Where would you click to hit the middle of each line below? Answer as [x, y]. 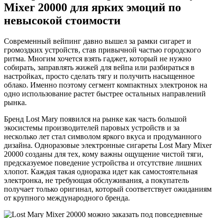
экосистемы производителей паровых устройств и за [92, 127]
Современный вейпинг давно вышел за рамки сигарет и [98, 41]
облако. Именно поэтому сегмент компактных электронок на [106, 85]
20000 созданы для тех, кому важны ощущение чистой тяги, [104, 154]
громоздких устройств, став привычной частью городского [102, 50]
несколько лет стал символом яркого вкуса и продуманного [103, 136]
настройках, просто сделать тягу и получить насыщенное [99, 76]
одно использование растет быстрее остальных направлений [105, 93]
